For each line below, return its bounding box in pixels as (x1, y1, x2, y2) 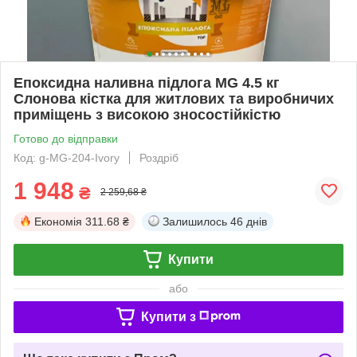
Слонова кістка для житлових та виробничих (14, 90, 334, 107)
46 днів (230, 214, 267, 228)
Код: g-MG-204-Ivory (14, 151, 120, 164)
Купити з (140, 309, 196, 324)
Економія (34, 214, 82, 228)
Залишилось (163, 214, 227, 228)
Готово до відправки (14, 131, 118, 145)
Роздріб (139, 151, 178, 164)
